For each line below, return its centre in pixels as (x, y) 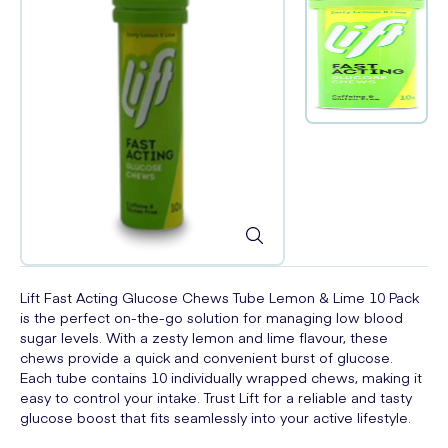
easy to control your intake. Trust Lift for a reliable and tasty (216, 397)
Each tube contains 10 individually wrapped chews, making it (221, 377)
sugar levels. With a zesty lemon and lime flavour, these (204, 337)
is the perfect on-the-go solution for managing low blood (211, 317)
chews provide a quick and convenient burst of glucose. (206, 357)
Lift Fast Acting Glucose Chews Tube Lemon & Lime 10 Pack (219, 297)
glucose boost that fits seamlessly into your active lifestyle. (215, 417)
